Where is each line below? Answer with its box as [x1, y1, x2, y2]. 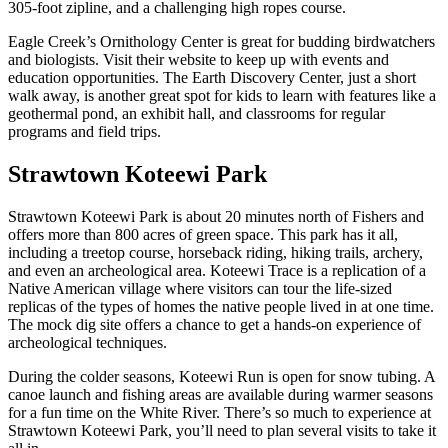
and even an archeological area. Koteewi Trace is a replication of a [8, 262, 426, 280]
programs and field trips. [8, 123, 165, 141]
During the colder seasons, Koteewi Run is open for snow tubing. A [8, 368, 435, 386]
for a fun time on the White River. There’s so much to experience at [8, 404, 431, 422]
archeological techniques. [8, 334, 171, 352]
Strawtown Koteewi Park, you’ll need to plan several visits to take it [8, 422, 436, 440]
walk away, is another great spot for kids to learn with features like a [8, 87, 436, 105]
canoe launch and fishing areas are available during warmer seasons [8, 386, 433, 404]
